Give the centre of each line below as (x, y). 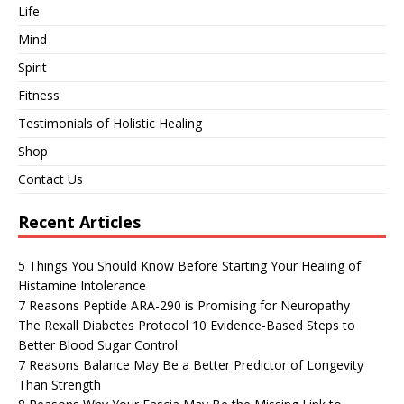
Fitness (39, 96)
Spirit (32, 68)
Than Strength (60, 385)
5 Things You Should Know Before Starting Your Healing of (189, 266)
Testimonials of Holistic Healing (110, 124)
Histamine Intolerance (82, 286)
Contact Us (50, 179)
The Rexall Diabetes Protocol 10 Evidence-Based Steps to (187, 326)
